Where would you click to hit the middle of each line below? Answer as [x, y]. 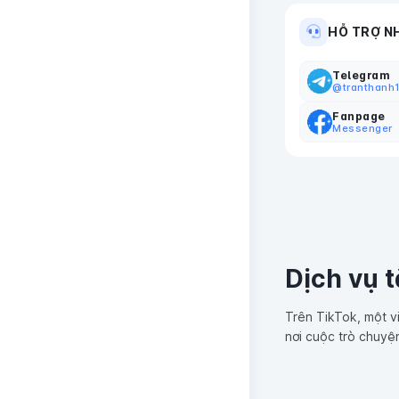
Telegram [361, 75]
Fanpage [359, 116]
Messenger [362, 128]
